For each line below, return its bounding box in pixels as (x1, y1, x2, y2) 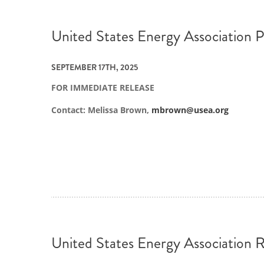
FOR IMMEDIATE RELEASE (51, 82, 154, 94)
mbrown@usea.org (151, 104, 229, 115)
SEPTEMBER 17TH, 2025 (51, 61, 138, 74)
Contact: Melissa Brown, (51, 104, 151, 115)
